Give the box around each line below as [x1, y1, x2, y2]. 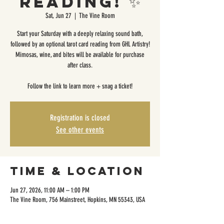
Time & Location [10, 164, 144, 178]
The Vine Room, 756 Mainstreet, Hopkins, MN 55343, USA [10, 195, 145, 204]
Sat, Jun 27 [45, 11, 71, 20]
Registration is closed [50, 113, 110, 122]
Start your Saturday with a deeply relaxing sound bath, [17, 29, 143, 38]
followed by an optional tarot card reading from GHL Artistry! [10, 40, 150, 48]
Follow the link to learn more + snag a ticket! [27, 82, 132, 90]
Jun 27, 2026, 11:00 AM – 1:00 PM [10, 186, 89, 194]
